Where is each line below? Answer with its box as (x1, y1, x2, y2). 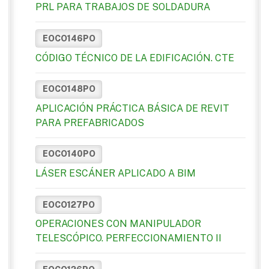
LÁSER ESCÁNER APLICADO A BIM (35, 168, 196, 180)
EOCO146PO (42, 33, 95, 43)
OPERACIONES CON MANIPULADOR (35, 218, 201, 230)
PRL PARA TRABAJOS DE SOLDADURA (35, 1, 210, 13)
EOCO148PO (42, 84, 95, 94)
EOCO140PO (42, 149, 95, 159)
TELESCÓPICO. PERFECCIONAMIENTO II (35, 232, 222, 244)
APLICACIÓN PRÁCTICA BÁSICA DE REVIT (35, 102, 229, 114)
